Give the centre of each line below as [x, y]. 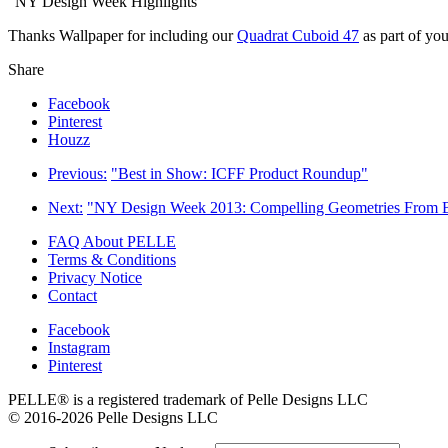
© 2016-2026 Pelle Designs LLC [113, 417]
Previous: [77, 173]
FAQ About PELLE [112, 241]
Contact [72, 295]
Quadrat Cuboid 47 [298, 35]
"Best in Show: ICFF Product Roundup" [239, 173]
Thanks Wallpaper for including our [122, 35]
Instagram [79, 347]
